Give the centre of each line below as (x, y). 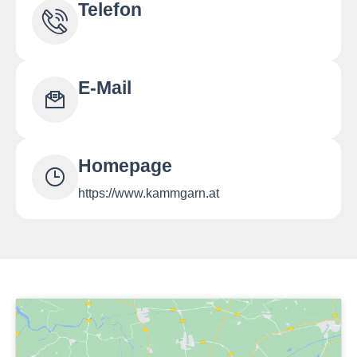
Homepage (125, 165)
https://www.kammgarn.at (148, 193)
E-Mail (104, 88)
